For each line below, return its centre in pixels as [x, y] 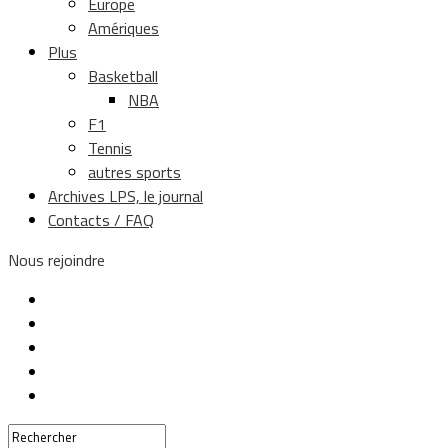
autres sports [134, 172]
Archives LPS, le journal [125, 196]
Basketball [123, 76]
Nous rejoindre [56, 260]
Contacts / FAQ [101, 220]
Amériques [123, 28]
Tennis [110, 148]
